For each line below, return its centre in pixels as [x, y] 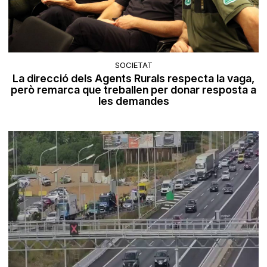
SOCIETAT [133, 65]
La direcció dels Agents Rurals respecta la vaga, [133, 79]
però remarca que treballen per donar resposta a [133, 90]
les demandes [133, 101]
